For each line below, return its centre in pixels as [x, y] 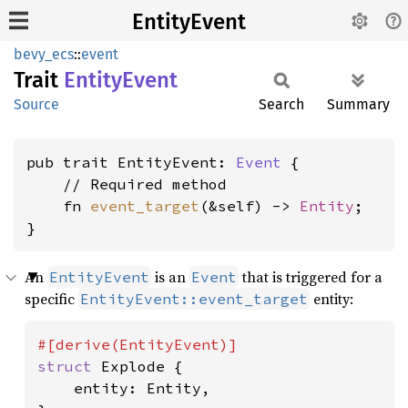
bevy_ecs [44, 54]
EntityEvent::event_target [194, 299]
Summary [358, 104]
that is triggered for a [311, 277]
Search [281, 104]
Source [36, 104]
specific [51, 299]
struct [69, 366]
